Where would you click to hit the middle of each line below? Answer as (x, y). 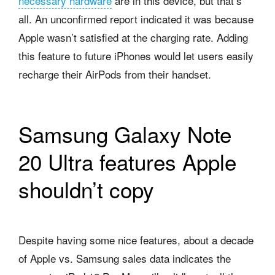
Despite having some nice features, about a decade (136, 239)
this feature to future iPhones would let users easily (136, 55)
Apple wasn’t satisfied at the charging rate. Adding (133, 37)
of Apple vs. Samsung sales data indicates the (125, 258)
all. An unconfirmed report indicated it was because (136, 18)
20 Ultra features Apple (127, 161)
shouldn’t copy (86, 189)
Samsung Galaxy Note (125, 134)
